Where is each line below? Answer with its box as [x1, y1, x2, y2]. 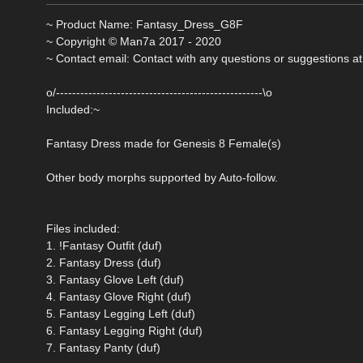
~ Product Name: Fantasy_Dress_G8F [46, 18, 243, 32]
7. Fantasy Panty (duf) [46, 341, 160, 355]
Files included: [46, 222, 120, 236]
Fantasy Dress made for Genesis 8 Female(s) [46, 137, 281, 151]
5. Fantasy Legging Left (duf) [46, 307, 195, 321]
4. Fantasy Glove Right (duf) [46, 290, 191, 304]
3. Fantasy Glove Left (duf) [46, 273, 184, 287]
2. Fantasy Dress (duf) [46, 256, 161, 270]
